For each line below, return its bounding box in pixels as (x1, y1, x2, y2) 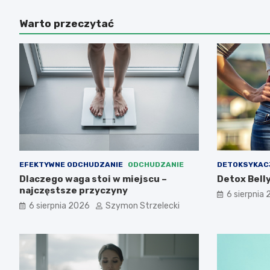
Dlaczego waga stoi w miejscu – (19, 174, 167, 185)
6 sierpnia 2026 (29, 201, 90, 212)
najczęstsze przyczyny (19, 185, 128, 196)
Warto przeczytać (19, 17, 114, 30)
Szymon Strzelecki (105, 201, 180, 212)
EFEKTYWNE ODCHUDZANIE (19, 160, 123, 169)
